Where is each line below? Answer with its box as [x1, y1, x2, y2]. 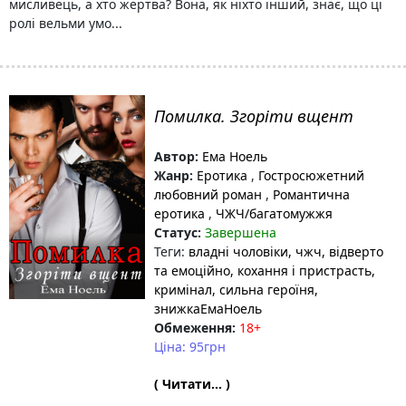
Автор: [154, 148, 198, 165]
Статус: [154, 224, 201, 241]
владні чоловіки [188, 243, 288, 260]
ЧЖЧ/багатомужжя [212, 205, 333, 222]
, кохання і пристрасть [230, 262, 372, 279]
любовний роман [154, 186, 266, 203]
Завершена [205, 224, 276, 241]
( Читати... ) [154, 375, 230, 392]
